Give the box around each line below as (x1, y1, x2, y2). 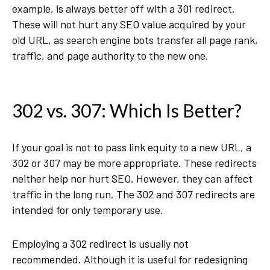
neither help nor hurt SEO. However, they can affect (12, 172, 253, 185)
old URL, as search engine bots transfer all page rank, (12, 33, 258, 46)
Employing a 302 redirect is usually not (12, 237, 189, 250)
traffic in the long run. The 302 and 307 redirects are (12, 187, 255, 201)
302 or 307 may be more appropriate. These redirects (12, 156, 257, 169)
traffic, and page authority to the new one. (12, 49, 211, 62)
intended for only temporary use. (12, 203, 166, 216)
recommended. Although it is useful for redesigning (12, 253, 248, 266)
